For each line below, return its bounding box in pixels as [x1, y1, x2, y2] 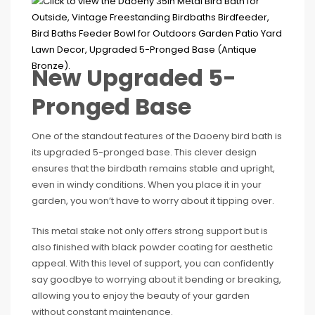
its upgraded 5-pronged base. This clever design [32, 146, 257, 159]
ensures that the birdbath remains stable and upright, [32, 162, 275, 175]
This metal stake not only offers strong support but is [32, 224, 268, 238]
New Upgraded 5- [32, 62, 236, 94]
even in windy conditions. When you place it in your [32, 178, 262, 191]
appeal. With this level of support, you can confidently [32, 257, 274, 270]
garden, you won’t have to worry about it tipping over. [32, 194, 274, 207]
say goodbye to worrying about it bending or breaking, [32, 273, 281, 286]
